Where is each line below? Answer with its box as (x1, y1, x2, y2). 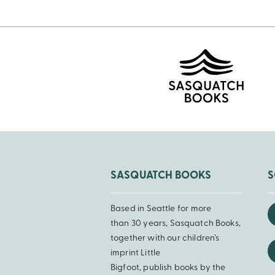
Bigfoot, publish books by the (110, 263, 226, 273)
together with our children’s (110, 234, 220, 244)
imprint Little (110, 249, 161, 258)
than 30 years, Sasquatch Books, (110, 219, 241, 229)
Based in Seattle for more (110, 204, 212, 214)
